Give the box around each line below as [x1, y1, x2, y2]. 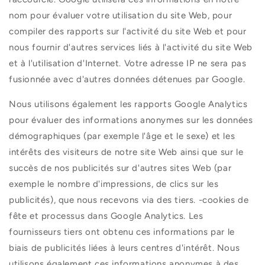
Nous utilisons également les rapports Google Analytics [9, 98, 248, 109]
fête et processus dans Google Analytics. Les [9, 210, 203, 221]
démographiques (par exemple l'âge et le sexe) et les [9, 130, 235, 141]
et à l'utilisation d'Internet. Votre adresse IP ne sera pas [9, 57, 247, 69]
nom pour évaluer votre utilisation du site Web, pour [9, 9, 232, 21]
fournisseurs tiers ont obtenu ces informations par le [9, 226, 235, 237]
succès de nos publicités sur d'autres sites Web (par [9, 162, 232, 173]
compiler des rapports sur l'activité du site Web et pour [9, 25, 247, 37]
